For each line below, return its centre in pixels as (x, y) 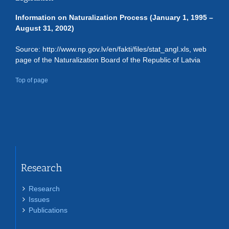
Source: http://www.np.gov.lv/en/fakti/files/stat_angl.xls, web (111, 49)
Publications (48, 210)
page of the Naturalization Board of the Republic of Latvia (108, 60)
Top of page (32, 80)
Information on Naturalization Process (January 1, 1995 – (114, 17)
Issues (39, 199)
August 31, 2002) (45, 28)
